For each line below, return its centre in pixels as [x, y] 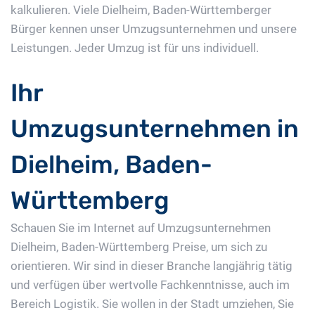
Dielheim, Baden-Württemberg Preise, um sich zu [139, 247]
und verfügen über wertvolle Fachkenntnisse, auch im [150, 285]
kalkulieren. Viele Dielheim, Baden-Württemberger [141, 10]
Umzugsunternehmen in [155, 129]
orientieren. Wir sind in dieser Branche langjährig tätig [152, 266]
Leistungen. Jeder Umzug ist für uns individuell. [135, 48]
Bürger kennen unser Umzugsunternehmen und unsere [154, 29]
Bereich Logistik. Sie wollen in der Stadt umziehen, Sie [152, 304]
